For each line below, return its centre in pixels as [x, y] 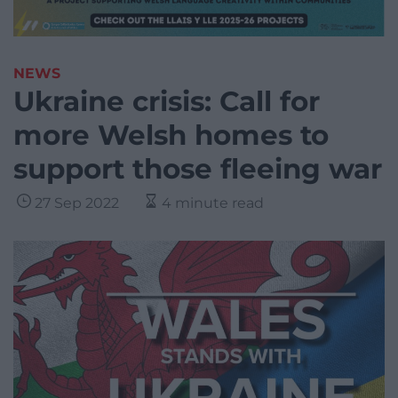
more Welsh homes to [171, 135]
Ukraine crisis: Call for [167, 102]
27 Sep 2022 [77, 203]
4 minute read [213, 203]
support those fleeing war [198, 169]
